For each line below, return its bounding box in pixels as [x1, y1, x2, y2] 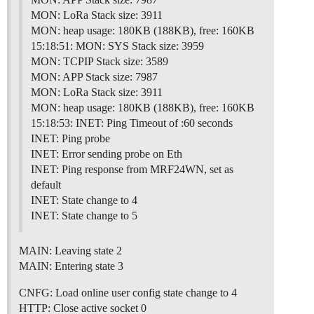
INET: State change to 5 [31, 210, 137, 222]
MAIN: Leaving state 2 [19, 245, 122, 257]
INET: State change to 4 [31, 194, 137, 207]
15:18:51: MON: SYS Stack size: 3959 [31, 40, 204, 53]
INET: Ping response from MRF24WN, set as [31, 163, 233, 176]
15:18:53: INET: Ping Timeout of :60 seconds [31, 117, 233, 130]
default [31, 179, 61, 191]
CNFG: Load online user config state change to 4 [19, 287, 237, 299]
